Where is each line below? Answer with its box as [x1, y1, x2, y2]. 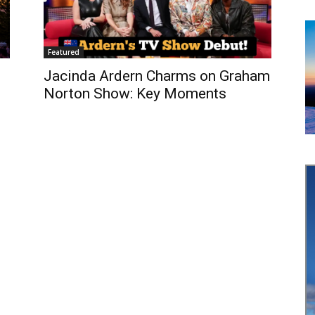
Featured [48, 46, 79, 57]
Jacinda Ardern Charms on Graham [44, 67, 270, 84]
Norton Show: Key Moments [44, 84, 226, 102]
